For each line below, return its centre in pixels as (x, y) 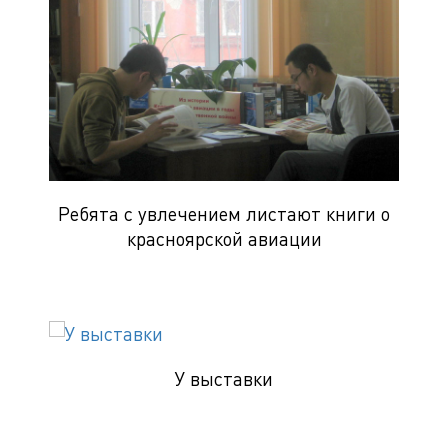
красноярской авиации (224, 238)
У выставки (224, 378)
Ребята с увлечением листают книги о (224, 213)
